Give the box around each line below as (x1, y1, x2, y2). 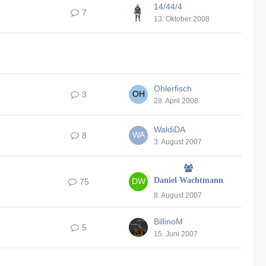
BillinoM (154, 217, 183, 226)
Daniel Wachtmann (154, 176, 223, 184)
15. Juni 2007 (154, 230, 198, 238)
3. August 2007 (154, 138, 202, 146)
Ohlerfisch (154, 84, 192, 93)
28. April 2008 (154, 97, 198, 105)
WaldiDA (154, 125, 185, 134)
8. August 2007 (154, 191, 202, 199)
